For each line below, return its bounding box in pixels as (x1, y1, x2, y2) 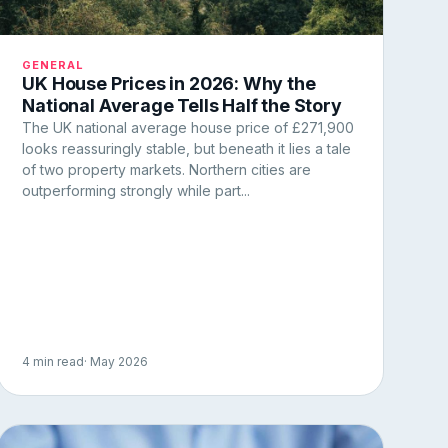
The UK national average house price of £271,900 (22, 118, 355, 136)
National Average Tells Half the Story (22, 94, 342, 116)
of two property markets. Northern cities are (22, 160, 312, 178)
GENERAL (22, 57, 84, 72)
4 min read (22, 353, 85, 369)
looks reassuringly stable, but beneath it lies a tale (22, 139, 352, 157)
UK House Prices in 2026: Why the (22, 72, 316, 94)
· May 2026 (84, 353, 149, 369)
